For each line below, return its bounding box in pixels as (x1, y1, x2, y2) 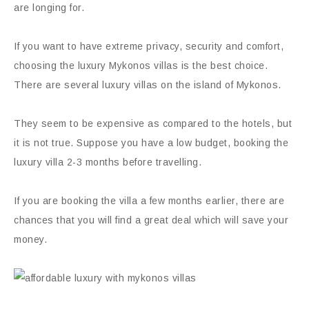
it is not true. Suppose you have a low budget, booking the (14, 137, 288, 148)
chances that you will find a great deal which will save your (14, 215, 288, 226)
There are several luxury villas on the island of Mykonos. (14, 79, 281, 90)
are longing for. (14, 2, 84, 13)
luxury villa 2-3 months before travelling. (14, 157, 201, 168)
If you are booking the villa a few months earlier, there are (14, 195, 284, 206)
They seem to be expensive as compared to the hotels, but (14, 118, 292, 129)
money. (14, 234, 47, 245)
